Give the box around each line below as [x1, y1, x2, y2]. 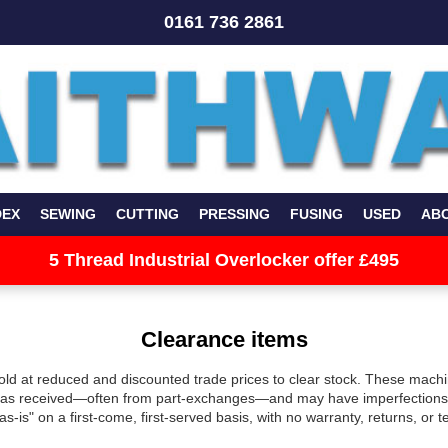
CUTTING [115, 206, 179, 223]
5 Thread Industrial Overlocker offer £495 [49, 250, 399, 271]
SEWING [39, 206, 96, 223]
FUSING [289, 206, 343, 223]
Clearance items [140, 326, 308, 352]
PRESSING [198, 206, 270, 223]
